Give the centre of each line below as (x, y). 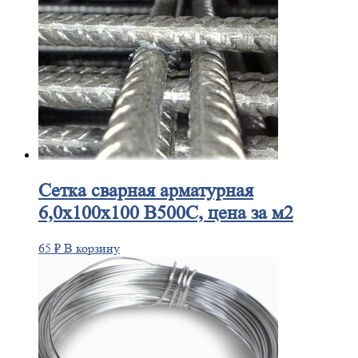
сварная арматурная (170, 191)
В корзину (92, 249)
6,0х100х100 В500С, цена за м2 (166, 213)
